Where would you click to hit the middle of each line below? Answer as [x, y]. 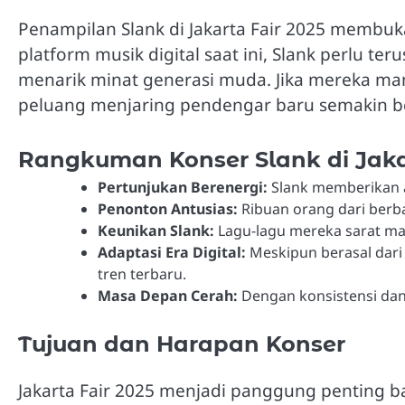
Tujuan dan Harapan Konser [182, 344]
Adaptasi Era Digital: [172, 252]
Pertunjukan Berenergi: [183, 187]
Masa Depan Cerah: [168, 295]
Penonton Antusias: [168, 208]
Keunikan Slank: [156, 230]
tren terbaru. [142, 273]
